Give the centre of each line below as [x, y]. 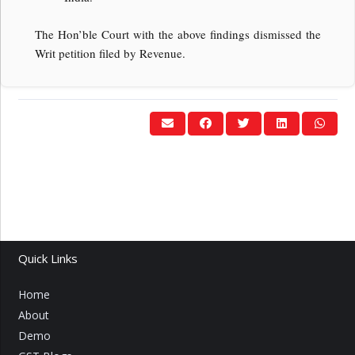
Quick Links [48, 259]
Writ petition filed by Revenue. [110, 53]
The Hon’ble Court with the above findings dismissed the [177, 34]
